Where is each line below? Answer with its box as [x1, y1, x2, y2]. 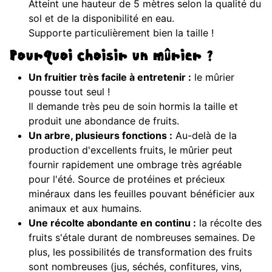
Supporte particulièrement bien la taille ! [29, 27, 217, 39]
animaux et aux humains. [29, 202, 141, 215]
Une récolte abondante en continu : [29, 217, 196, 229]
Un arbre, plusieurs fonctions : [29, 129, 172, 142]
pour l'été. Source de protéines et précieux [29, 173, 225, 186]
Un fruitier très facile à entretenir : [29, 71, 191, 84]
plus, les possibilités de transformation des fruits [29, 246, 252, 259]
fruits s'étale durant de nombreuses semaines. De [29, 231, 255, 244]
